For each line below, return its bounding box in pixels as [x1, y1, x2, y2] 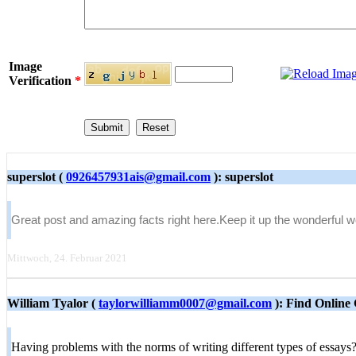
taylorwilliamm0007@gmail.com [99, 296, 272, 310]
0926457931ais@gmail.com [66, 170, 211, 184]
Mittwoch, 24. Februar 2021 [7, 252, 127, 265]
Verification [9, 73, 75, 87]
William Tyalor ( [7, 296, 99, 310]
